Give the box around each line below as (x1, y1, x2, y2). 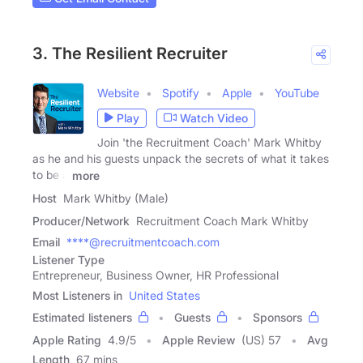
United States (129, 288, 200, 302)
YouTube (275, 85, 319, 100)
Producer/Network (32, 213, 130, 228)
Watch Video (180, 111, 248, 126)
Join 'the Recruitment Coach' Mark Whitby (97, 135, 322, 149)
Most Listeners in (32, 288, 122, 302)
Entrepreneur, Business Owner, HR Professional (32, 267, 279, 282)
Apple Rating (32, 332, 101, 347)
